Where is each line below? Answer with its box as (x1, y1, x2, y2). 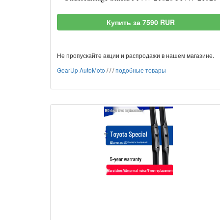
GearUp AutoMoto (57, 66, 105, 74)
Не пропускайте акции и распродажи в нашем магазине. (57, 51, 214, 59)
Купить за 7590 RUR (106, 17, 175, 27)
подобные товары (115, 66, 166, 74)
